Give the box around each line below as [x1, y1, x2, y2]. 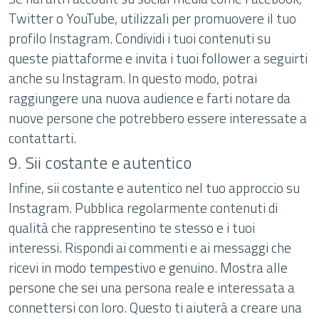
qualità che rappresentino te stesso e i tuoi [9, 217, 255, 238]
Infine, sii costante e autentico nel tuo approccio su [9, 177, 300, 198]
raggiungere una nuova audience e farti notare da [9, 88, 291, 108]
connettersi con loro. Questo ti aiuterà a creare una [9, 297, 302, 318]
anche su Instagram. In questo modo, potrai [9, 68, 257, 88]
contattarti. [9, 127, 76, 148]
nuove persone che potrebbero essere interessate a [9, 108, 307, 128]
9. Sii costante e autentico [9, 150, 192, 175]
